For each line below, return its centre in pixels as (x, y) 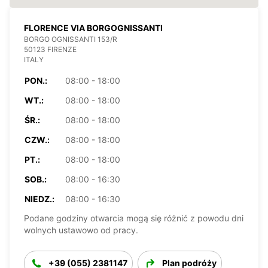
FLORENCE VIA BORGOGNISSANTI (93, 28)
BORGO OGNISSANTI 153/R (71, 39)
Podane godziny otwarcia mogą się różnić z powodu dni (134, 218)
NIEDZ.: (39, 199)
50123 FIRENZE (50, 49)
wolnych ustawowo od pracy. (81, 230)
